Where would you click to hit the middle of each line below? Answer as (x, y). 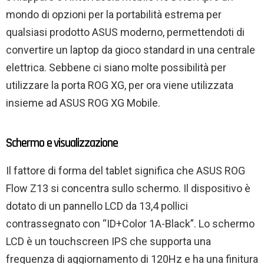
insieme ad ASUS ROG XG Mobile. (83, 103)
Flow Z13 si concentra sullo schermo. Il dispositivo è (128, 189)
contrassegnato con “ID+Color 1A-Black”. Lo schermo (130, 224)
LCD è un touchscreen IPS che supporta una (108, 242)
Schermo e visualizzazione (62, 143)
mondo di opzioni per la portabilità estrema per (114, 15)
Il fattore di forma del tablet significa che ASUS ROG (126, 171)
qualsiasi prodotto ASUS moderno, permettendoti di (125, 32)
